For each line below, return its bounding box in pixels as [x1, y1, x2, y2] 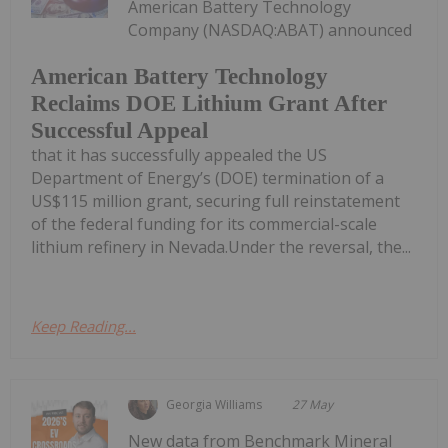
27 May [292, 395, 334, 413]
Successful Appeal [31, 117, 208, 143]
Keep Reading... [31, 315, 136, 336]
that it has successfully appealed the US [31, 143, 327, 166]
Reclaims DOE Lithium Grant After [31, 90, 387, 116]
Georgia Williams [166, 395, 263, 413]
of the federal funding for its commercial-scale [31, 212, 377, 235]
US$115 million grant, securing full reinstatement [31, 189, 400, 212]
